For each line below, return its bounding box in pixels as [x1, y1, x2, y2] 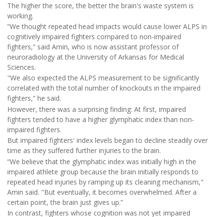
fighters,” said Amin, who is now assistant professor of [7, 42, 179, 51]
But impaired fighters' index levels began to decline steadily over [7, 136, 208, 145]
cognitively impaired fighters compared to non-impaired [7, 32, 181, 41]
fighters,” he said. [7, 93, 61, 103]
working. [7, 11, 33, 20]
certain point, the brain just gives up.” [7, 197, 123, 207]
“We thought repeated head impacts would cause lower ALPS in [7, 22, 207, 31]
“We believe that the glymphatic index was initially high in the [7, 156, 196, 166]
